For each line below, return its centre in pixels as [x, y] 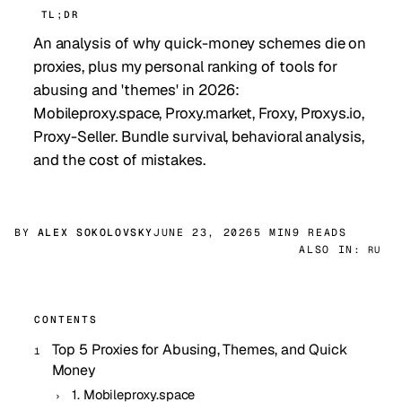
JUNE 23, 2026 [204, 232]
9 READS [320, 232]
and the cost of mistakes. [119, 160]
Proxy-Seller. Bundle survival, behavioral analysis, [198, 137]
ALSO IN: [330, 249]
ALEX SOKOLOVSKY [96, 232]
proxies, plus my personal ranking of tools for [185, 67]
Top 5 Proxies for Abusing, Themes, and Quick [200, 350]
